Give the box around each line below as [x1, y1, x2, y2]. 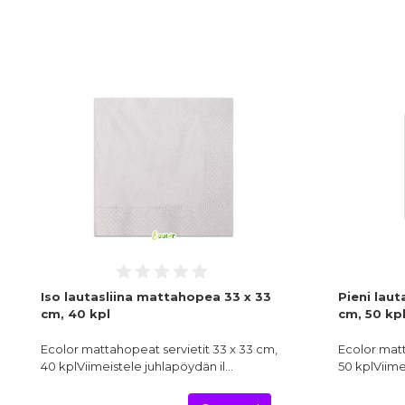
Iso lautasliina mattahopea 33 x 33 [41, 289, 271, 305]
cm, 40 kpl [41, 306, 110, 322]
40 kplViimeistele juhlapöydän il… [41, 359, 233, 374]
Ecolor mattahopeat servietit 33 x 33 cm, [41, 342, 278, 357]
